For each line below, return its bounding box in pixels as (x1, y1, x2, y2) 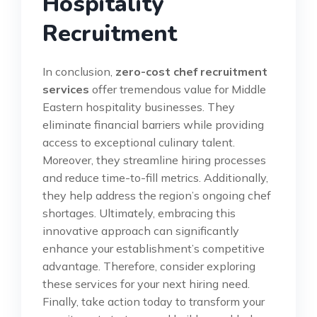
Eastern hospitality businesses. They (42, 100, 235, 115)
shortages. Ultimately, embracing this (42, 206, 236, 221)
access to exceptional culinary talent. (42, 135, 235, 150)
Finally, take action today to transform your (42, 294, 265, 309)
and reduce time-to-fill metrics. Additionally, (42, 171, 268, 185)
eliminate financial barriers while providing (42, 117, 264, 132)
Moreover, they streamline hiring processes (42, 153, 266, 168)
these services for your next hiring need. (42, 277, 250, 292)
